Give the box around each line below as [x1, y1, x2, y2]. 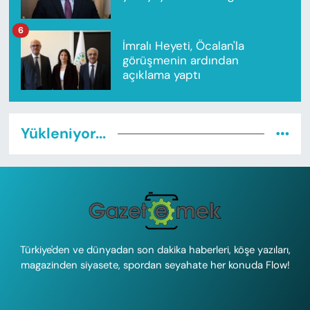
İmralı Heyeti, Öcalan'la [122, 37, 244, 53]
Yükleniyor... [20, 124, 106, 144]
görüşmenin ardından [122, 52, 239, 68]
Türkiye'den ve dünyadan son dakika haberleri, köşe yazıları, [19, 242, 291, 257]
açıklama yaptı [122, 66, 201, 82]
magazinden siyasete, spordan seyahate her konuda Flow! [20, 257, 290, 272]
